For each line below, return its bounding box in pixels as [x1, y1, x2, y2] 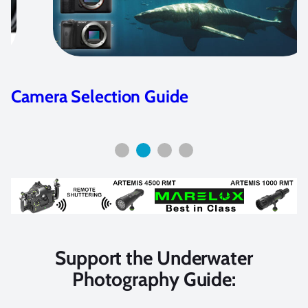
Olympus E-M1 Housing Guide [11, 86, 234, 107]
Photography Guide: [71, 267, 236, 291]
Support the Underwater [55, 245, 253, 269]
